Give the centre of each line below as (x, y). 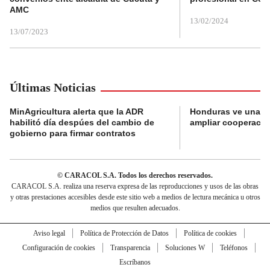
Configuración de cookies (58, 247)
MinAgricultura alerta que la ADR (77, 111)
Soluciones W (185, 247)
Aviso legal (49, 233)
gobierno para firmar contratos (73, 133)
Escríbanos (135, 262)
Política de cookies (210, 233)
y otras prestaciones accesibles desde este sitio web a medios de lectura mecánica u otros (135, 197)
